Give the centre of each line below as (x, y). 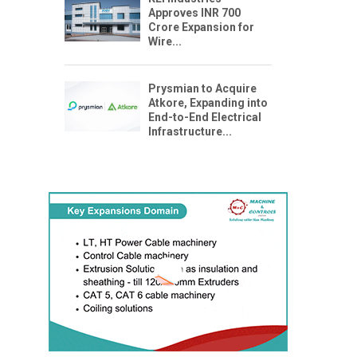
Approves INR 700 (194, 12)
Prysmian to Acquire (202, 88)
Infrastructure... (190, 131)
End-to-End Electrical (205, 117)
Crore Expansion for (201, 27)
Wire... (165, 41)
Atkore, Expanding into (208, 102)
